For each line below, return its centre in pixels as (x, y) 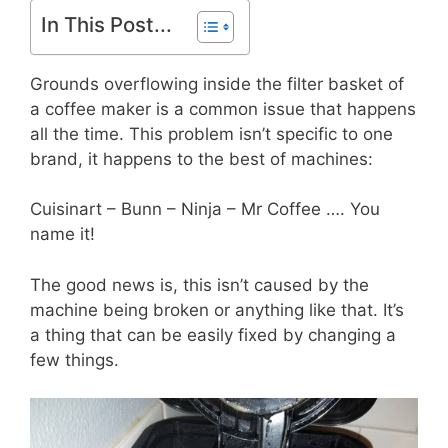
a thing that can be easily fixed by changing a (213, 334)
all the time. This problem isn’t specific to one (211, 133)
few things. (74, 359)
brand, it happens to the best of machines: (201, 158)
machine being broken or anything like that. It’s (217, 309)
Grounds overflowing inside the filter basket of (217, 83)
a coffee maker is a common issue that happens (223, 108)
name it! (62, 234)
